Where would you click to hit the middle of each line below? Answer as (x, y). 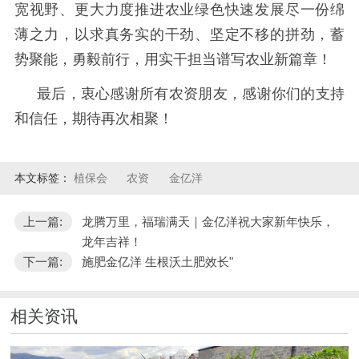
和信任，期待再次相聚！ (93, 118)
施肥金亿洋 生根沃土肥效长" (157, 261)
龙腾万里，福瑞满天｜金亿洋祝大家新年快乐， (208, 221)
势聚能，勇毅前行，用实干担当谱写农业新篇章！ (173, 60)
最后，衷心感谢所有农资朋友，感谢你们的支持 (191, 93)
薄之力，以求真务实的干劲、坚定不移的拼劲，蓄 (179, 35)
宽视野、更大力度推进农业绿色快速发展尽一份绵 (179, 10)
